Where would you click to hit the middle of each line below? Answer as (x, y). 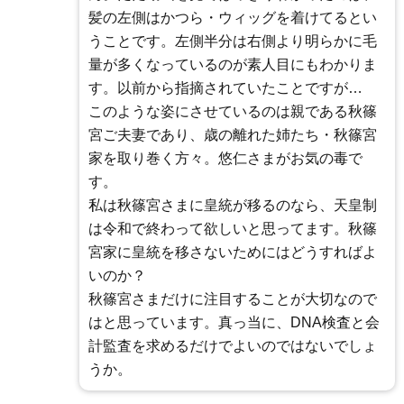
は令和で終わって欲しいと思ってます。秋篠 (233, 229)
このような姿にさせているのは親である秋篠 (233, 112)
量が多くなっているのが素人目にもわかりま (233, 65)
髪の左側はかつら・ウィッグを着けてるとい (233, 18)
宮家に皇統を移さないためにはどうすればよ (233, 252)
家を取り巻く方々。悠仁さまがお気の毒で (225, 159)
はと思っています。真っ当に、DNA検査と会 (234, 323)
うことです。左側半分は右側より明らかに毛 (233, 41)
